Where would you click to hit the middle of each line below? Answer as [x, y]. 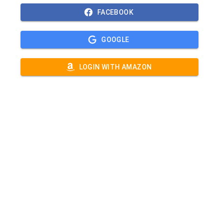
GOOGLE [115, 40]
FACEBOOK [115, 12]
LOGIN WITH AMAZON [115, 67]
